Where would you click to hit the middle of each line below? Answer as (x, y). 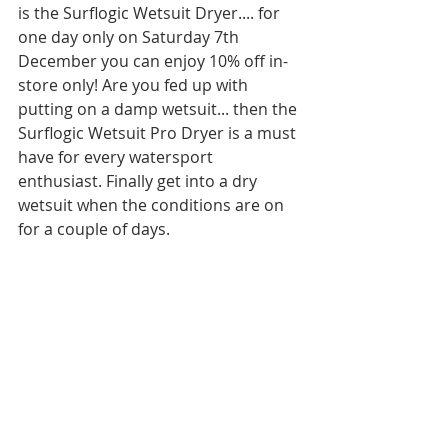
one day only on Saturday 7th (130, 37)
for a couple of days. (94, 229)
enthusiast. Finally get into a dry (139, 181)
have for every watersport (117, 157)
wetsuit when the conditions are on (153, 205)
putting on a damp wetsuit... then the (159, 109)
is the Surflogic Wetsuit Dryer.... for (151, 13)
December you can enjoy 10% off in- (153, 61)
